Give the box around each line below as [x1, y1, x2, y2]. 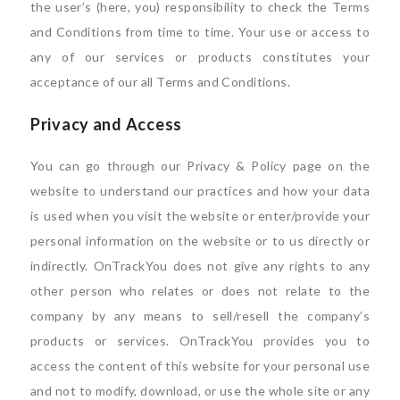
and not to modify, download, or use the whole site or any [30, 382, 370, 398]
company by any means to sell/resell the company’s [30, 307, 370, 323]
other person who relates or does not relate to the [30, 282, 370, 298]
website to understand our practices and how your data [30, 182, 370, 198]
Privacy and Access [30, 113, 182, 134]
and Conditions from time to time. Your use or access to [30, 23, 370, 39]
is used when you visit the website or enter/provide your [30, 207, 370, 223]
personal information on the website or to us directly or [30, 232, 370, 248]
